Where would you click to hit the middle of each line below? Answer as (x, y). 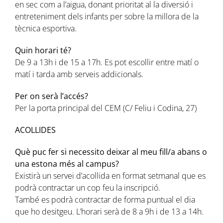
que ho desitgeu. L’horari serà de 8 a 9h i (87, 211)
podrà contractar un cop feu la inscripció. (87, 187)
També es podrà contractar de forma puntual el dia (105, 199)
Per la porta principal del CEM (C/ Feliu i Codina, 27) (106, 108)
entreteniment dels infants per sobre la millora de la (107, 16)
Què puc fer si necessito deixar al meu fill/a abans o (111, 152)
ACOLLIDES (35, 130)
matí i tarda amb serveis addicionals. (79, 74)
